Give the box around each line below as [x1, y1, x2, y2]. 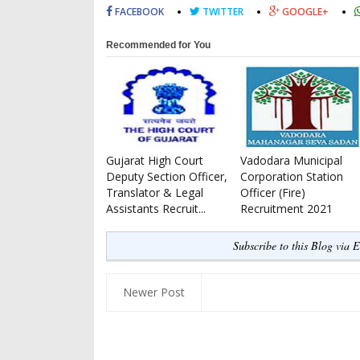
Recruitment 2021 [240, 201, 333, 216]
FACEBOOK [112, 5, 164, 18]
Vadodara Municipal [240, 153, 342, 168]
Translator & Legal [106, 185, 203, 200]
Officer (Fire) [240, 185, 305, 200]
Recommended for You [106, 39, 211, 51]
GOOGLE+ [280, 5, 329, 18]
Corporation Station [240, 169, 343, 184]
